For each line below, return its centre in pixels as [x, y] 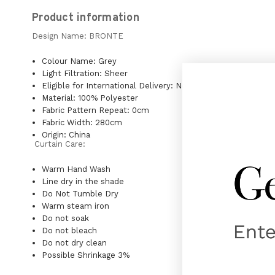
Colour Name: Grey [79, 61]
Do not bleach [70, 230]
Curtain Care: [59, 144]
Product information [86, 18]
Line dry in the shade [83, 181]
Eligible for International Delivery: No [114, 85]
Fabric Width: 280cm [82, 122]
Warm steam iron [76, 206]
